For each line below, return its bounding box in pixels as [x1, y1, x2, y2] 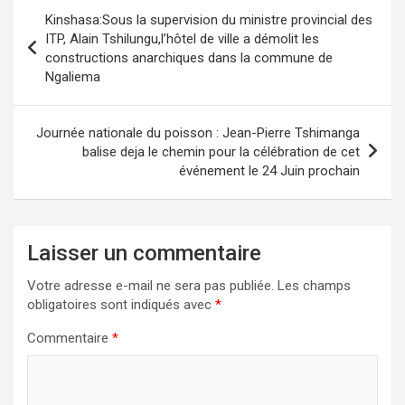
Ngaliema [45, 68, 100, 85]
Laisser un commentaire [27, 240, 261, 266]
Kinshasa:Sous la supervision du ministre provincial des [45, 11, 372, 28]
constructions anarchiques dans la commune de [45, 49, 333, 66]
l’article [13, 50, 91, 77]
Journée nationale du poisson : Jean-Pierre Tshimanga [36, 124, 360, 141]
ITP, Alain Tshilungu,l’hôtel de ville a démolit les [45, 30, 319, 47]
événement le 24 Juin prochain [179, 162, 360, 179]
